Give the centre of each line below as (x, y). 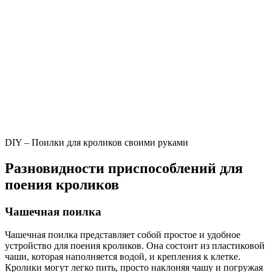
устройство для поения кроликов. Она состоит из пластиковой (135, 246)
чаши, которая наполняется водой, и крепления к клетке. (123, 257)
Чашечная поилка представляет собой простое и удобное (123, 235)
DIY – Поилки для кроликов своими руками (97, 142)
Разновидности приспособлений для (124, 168)
